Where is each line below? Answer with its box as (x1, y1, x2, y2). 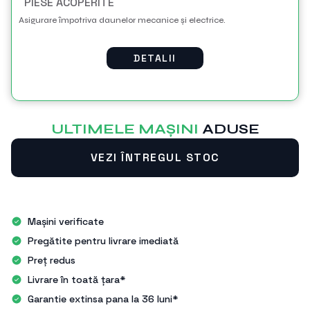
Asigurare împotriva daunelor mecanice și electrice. (19, 15, 288, 25)
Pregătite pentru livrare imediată (28, 234, 179, 247)
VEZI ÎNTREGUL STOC (90, 149, 220, 165)
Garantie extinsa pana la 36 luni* (28, 292, 178, 305)
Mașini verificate (28, 215, 104, 228)
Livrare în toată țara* (28, 273, 125, 286)
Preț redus (28, 253, 75, 266)
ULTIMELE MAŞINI (51, 120, 199, 138)
